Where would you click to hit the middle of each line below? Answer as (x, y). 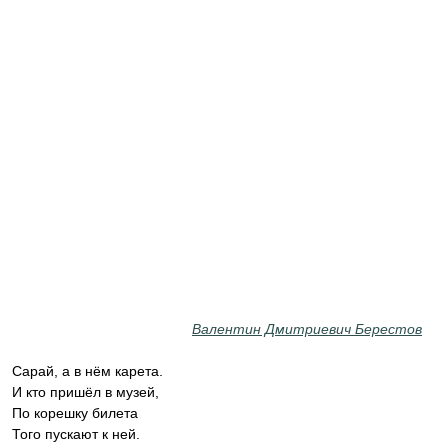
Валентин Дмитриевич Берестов (307, 329)
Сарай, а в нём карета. (87, 371)
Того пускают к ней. (76, 434)
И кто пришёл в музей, (85, 392)
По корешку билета (75, 413)
